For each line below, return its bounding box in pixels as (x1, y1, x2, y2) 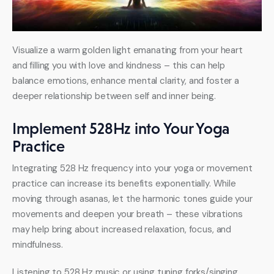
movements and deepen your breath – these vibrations (12, 208, 245, 221)
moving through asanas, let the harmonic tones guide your (12, 193, 255, 206)
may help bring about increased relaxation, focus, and (12, 223, 234, 236)
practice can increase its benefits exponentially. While (12, 177, 239, 190)
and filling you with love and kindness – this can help (12, 59, 228, 72)
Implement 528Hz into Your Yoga (12, 119, 231, 138)
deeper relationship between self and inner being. (12, 90, 216, 103)
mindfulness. (12, 239, 64, 251)
